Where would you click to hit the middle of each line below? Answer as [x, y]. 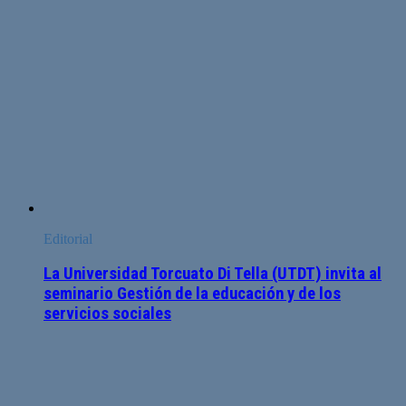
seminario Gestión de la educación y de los [192, 294]
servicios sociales [107, 314]
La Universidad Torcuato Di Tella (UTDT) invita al [213, 274]
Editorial [68, 238]
